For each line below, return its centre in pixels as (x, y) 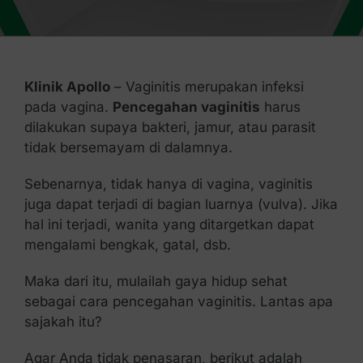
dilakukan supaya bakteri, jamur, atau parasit (170, 127)
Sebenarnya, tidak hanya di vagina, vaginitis (168, 184)
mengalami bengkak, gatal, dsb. (127, 245)
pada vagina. (68, 107)
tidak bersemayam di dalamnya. (128, 147)
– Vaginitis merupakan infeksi (207, 87)
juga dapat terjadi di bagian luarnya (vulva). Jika (181, 204)
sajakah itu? (63, 322)
